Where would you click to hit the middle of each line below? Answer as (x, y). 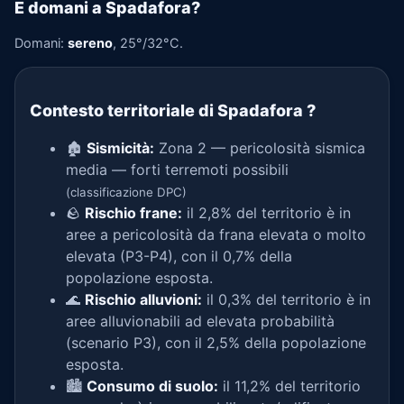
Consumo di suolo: (152, 386)
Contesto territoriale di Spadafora (168, 110)
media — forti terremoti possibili (177, 170)
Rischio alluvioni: (143, 299)
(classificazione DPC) (126, 192)
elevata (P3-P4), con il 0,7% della (179, 256)
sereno (90, 43)
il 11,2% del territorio (289, 386)
